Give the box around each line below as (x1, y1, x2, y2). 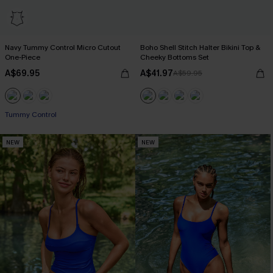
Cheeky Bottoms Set (140, 52, 209, 63)
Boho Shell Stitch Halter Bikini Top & (140, 43, 260, 53)
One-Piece (5, 52, 40, 63)
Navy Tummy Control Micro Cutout (5, 43, 121, 53)
